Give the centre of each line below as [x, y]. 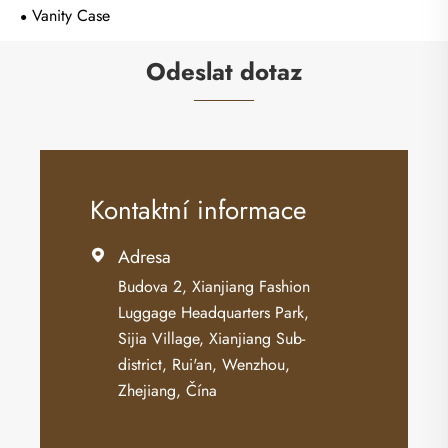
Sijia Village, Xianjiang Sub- [211, 339]
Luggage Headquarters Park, [213, 313]
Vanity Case [71, 15]
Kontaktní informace [198, 210]
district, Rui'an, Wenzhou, [204, 365]
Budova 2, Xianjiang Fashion [214, 287]
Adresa [144, 257]
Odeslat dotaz [224, 71]
